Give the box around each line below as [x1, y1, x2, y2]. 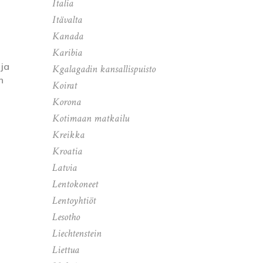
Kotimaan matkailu [52, 112, 129, 125]
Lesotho [52, 210, 80, 224]
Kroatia [52, 144, 82, 158]
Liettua [52, 243, 79, 257]
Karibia [52, 46, 82, 59]
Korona [52, 95, 81, 109]
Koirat [52, 79, 77, 92]
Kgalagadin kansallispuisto [52, 62, 156, 76]
